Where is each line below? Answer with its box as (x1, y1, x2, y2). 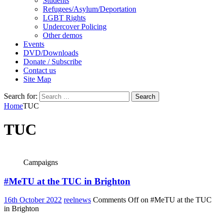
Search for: (4, 92, 37, 100)
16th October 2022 (4, 196, 62, 204)
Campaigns (23, 158, 58, 166)
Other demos (43, 31, 82, 39)
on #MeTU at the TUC (139, 196, 212, 204)
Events (23, 40, 44, 48)
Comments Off (93, 196, 139, 204)
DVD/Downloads (23, 49, 78, 57)
